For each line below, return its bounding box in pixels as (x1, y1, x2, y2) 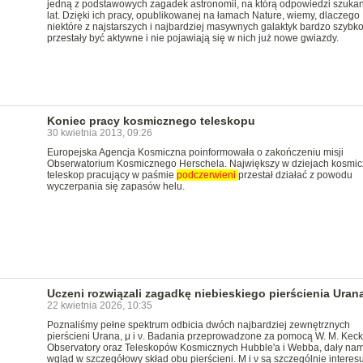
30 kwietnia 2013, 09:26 (46, 127, 152, 139)
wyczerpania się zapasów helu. (46, 181, 185, 192)
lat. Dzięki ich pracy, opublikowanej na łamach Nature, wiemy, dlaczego (46, 10, 360, 21)
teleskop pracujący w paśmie (46, 169, 177, 181)
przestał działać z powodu (237, 169, 352, 181)
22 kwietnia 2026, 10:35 (46, 300, 152, 311)
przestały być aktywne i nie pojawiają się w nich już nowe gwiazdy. (46, 32, 339, 44)
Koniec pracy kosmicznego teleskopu (46, 114, 255, 127)
